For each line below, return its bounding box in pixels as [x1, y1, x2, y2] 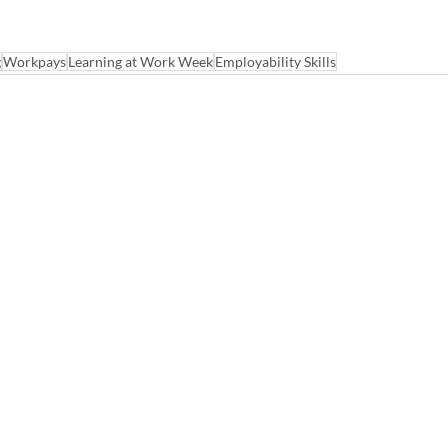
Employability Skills [215, 53, 336, 70]
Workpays [3, 53, 66, 70]
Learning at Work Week [68, 53, 213, 70]
